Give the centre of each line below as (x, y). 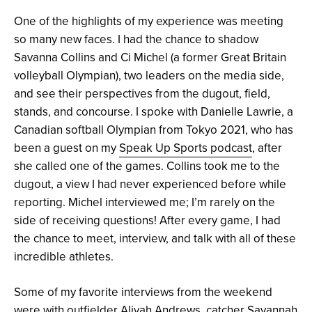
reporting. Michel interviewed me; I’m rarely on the (145, 202)
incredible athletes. (64, 257)
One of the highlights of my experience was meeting (149, 21)
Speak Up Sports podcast (186, 148)
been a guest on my (67, 148)
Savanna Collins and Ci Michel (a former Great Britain (150, 57)
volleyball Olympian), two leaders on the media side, (149, 76)
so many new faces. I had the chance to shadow (136, 39)
